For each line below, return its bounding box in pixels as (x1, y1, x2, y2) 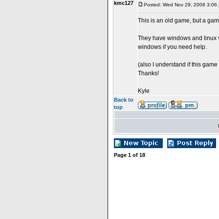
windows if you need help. (138, 44, 207, 50)
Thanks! (138, 70, 159, 77)
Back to (114, 97, 133, 103)
